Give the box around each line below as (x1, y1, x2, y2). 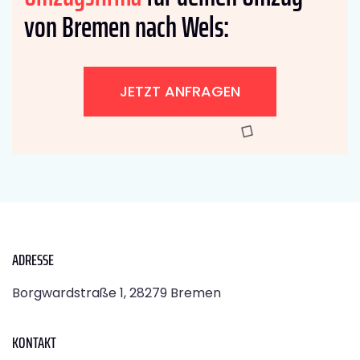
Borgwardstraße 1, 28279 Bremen (12, 284, 221, 303)
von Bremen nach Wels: (24, 4, 229, 51)
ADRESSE (12, 247, 54, 273)
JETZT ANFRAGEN (120, 81, 240, 102)
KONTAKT (12, 329, 56, 356)
